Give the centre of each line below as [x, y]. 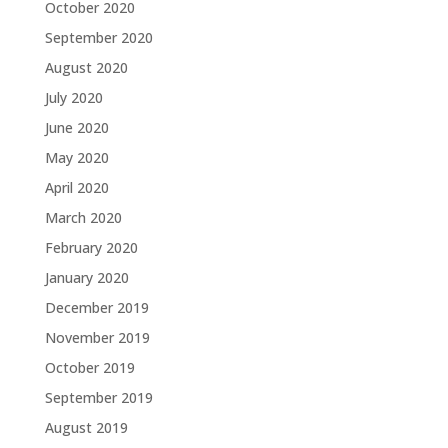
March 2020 [83, 217]
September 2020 [98, 37]
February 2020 [91, 247]
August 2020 [86, 67]
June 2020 [76, 127]
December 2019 [96, 307]
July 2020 [73, 97]
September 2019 [98, 397]
